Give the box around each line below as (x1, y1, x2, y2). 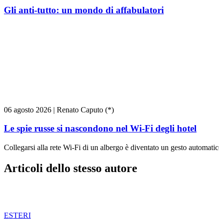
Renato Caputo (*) (57, 105, 114, 114)
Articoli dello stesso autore (4, 161, 137, 175)
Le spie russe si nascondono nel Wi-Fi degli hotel (4, 123, 197, 134)
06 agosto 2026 (4, 105, 51, 114)
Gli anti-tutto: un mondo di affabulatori (4, 4, 164, 15)
